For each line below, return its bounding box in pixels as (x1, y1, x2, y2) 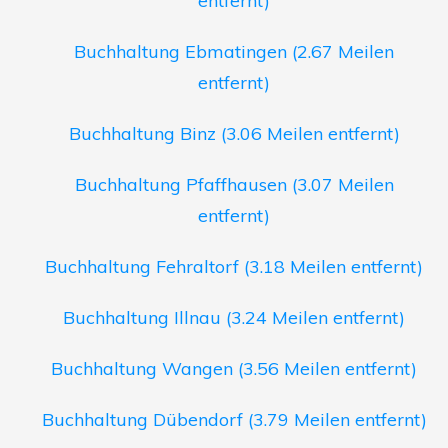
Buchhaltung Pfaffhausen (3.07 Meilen (74, 173, 394, 197)
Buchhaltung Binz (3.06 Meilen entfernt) (68, 122, 400, 146)
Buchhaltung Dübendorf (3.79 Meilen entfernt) (41, 408, 427, 432)
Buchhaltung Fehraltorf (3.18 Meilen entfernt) (45, 255, 423, 279)
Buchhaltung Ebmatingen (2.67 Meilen (74, 40, 394, 64)
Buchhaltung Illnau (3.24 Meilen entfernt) (63, 306, 405, 330)
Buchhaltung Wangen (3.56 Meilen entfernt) (51, 357, 417, 381)
